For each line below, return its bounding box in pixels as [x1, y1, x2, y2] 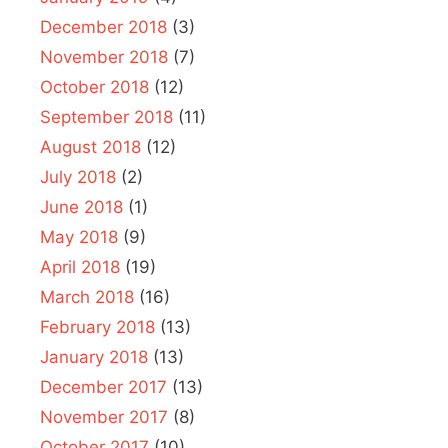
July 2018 [40, 167, 116, 188]
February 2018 [40, 317, 155, 338]
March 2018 [40, 287, 134, 308]
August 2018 [40, 137, 141, 158]
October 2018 [40, 77, 149, 98]
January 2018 [40, 347, 148, 368]
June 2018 [40, 197, 123, 218]
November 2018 [40, 47, 168, 68]
